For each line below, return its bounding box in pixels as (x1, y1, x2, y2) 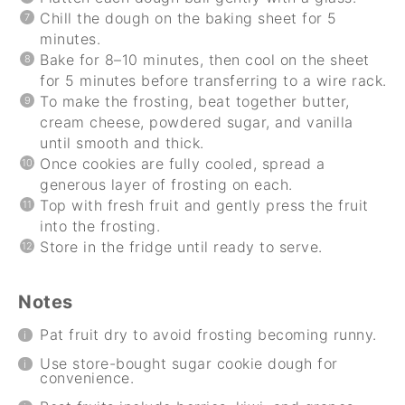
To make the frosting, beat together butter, (40, 91, 350, 110)
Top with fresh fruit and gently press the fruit (40, 195, 369, 214)
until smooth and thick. (40, 133, 204, 152)
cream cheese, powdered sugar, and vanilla (40, 112, 353, 131)
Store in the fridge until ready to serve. (40, 237, 323, 256)
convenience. (40, 368, 134, 387)
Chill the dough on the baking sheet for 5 (40, 8, 337, 27)
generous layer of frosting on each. (40, 174, 293, 193)
